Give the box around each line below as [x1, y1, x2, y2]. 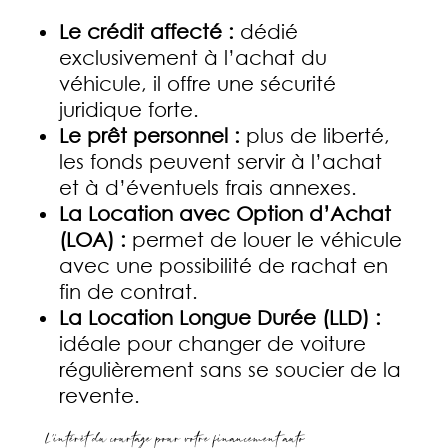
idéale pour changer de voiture [58, 332, 366, 356]
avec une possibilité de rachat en [58, 254, 388, 278]
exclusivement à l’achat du [58, 46, 327, 70]
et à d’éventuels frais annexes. [58, 176, 357, 200]
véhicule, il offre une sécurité [58, 72, 336, 96]
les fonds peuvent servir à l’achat [58, 150, 382, 174]
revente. [58, 384, 140, 408]
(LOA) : [58, 228, 126, 252]
